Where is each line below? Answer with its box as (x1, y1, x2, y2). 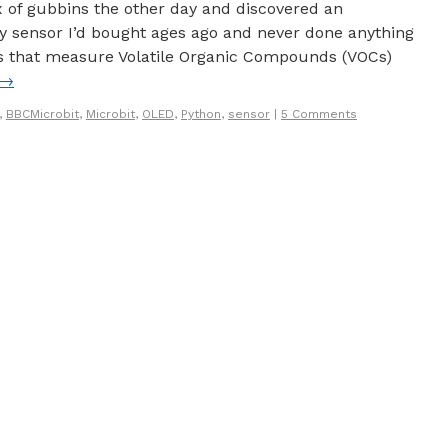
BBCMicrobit (6, 107, 79, 121)
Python (181, 107, 221, 121)
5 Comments (281, 107, 357, 121)
